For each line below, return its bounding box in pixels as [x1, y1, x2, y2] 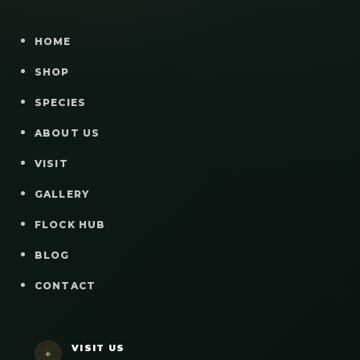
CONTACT [34, 279, 96, 292]
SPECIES [34, 96, 87, 108]
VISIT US [71, 342, 125, 354]
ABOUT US [34, 126, 100, 139]
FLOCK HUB [34, 218, 106, 231]
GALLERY [34, 187, 90, 200]
